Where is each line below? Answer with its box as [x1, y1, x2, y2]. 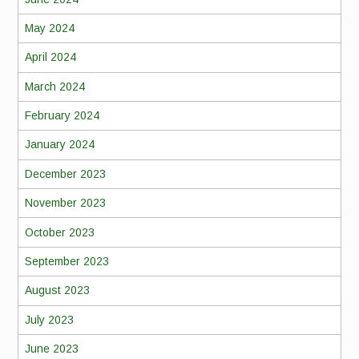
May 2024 [24, 21, 75, 34]
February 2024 [24, 109, 99, 123]
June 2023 [24, 342, 79, 356]
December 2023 [24, 167, 106, 180]
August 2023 [24, 284, 90, 297]
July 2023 [24, 313, 74, 326]
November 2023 [24, 196, 106, 210]
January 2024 [24, 138, 95, 151]
